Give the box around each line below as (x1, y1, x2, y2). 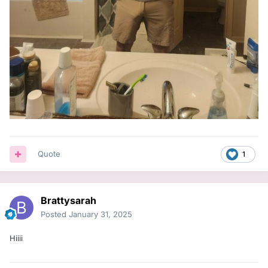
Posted (41, 209, 69, 220)
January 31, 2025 (69, 209, 132, 220)
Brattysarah (41, 194, 96, 207)
